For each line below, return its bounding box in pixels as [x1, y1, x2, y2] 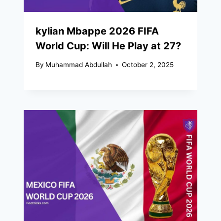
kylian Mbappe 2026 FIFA [36, 25, 159, 37]
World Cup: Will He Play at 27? [36, 39, 181, 52]
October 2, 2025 [122, 61, 174, 69]
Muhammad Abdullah [45, 61, 112, 69]
